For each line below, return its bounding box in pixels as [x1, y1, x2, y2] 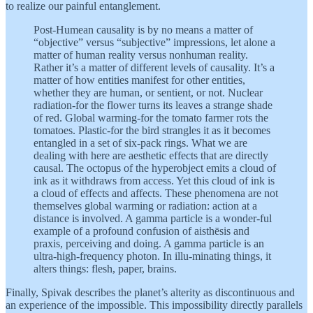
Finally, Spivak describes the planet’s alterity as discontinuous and [6, 286, 295, 298]
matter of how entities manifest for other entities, [34, 73, 245, 86]
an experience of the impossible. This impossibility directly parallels [6, 298, 303, 311]
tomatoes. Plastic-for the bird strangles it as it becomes [34, 124, 270, 136]
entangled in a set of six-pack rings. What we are [34, 136, 247, 149]
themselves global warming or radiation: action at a [34, 199, 257, 212]
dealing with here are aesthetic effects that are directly [34, 149, 268, 161]
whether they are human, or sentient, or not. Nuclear [34, 86, 263, 99]
